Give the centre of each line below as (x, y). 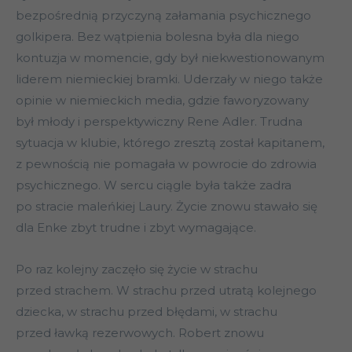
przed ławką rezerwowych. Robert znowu (140, 333)
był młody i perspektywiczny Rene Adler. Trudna (159, 122)
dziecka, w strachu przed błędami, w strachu (147, 312)
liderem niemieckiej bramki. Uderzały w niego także (169, 79)
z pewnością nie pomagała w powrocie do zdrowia (166, 164)
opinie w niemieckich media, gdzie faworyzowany (162, 101)
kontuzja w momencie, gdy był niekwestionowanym (170, 58)
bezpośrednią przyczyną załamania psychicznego (163, 16)
